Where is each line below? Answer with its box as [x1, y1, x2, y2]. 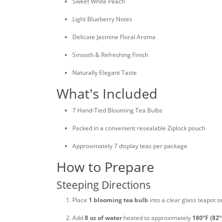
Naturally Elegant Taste [72, 68, 137, 77]
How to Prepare [56, 158, 154, 176]
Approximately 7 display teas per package [72, 142, 187, 150]
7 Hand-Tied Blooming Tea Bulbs [72, 106, 163, 114]
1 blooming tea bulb [89, 196, 148, 204]
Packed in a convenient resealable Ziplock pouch [72, 124, 205, 132]
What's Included [56, 84, 158, 103]
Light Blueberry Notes [72, 15, 132, 23]
